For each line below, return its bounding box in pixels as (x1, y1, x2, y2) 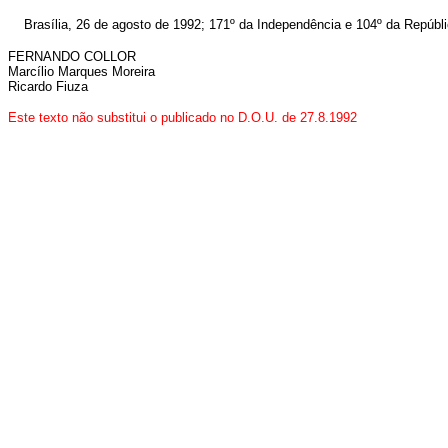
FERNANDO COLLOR (8, 49, 136, 65)
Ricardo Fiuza (8, 79, 88, 95)
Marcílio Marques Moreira (8, 64, 155, 80)
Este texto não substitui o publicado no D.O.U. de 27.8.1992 (8, 110, 357, 126)
